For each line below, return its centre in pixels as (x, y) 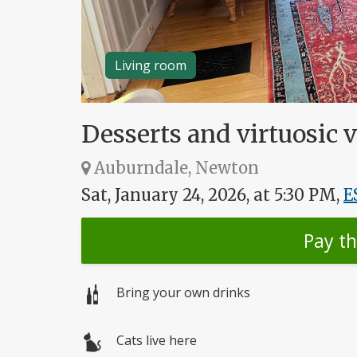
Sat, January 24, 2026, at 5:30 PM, (212, 195)
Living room (151, 66)
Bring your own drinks (183, 293)
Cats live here (157, 341)
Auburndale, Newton (175, 168)
